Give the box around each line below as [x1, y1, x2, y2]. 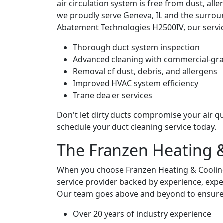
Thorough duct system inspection [73, 41, 200, 53]
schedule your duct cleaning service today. [57, 121, 216, 132]
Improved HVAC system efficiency [73, 77, 198, 89]
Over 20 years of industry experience [73, 208, 211, 219]
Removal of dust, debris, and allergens [73, 65, 217, 77]
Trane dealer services [73, 89, 152, 101]
